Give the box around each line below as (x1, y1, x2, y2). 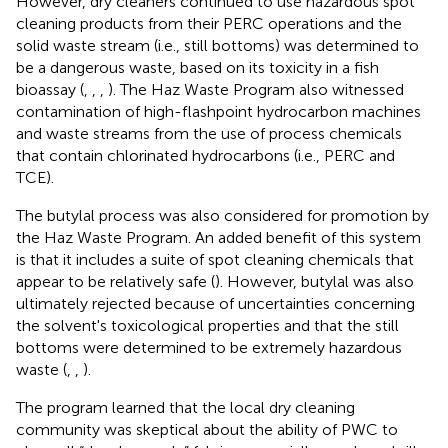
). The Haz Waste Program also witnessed (108, 80, 404, 100)
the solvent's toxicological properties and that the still (16, 316, 399, 336)
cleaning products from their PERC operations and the (16, 14, 402, 34)
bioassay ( (16, 80, 84, 100)
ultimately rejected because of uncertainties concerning (16, 294, 415, 314)
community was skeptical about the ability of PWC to (16, 420, 398, 440)
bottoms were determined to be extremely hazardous (16, 338, 402, 358)
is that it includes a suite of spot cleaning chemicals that (16, 250, 414, 270)
